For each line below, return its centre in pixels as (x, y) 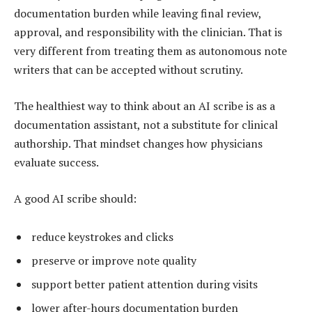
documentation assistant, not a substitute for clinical (146, 124)
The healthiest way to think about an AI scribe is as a (145, 106)
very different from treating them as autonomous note (150, 51)
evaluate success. (56, 162)
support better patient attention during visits (145, 284)
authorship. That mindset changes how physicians (138, 143)
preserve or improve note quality (114, 261)
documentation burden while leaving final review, (138, 14)
